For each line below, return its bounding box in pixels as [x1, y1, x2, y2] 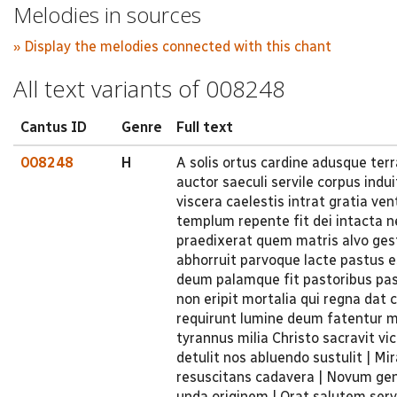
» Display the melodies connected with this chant [13, 38, 331, 55]
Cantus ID [20, 118, 87, 136]
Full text [176, 118, 233, 136]
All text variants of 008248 [13, 73, 285, 105]
